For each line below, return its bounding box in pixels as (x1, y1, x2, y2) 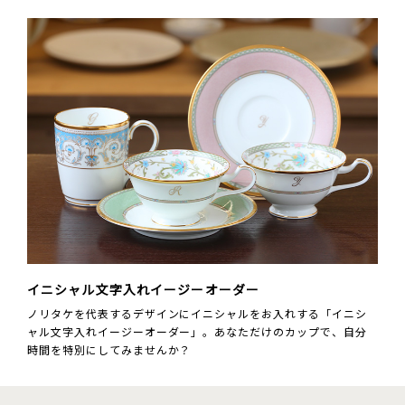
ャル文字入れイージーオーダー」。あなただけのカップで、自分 (27, 323, 367, 339)
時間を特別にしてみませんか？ (27, 341, 192, 357)
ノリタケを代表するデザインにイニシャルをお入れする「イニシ (27, 305, 367, 321)
